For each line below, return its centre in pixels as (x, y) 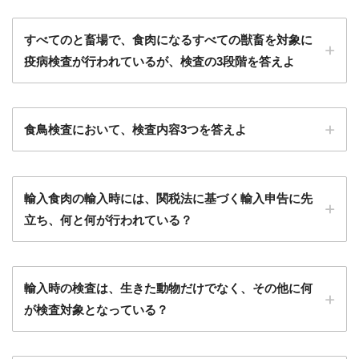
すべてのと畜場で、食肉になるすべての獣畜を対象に (168, 39)
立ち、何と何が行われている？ (108, 220)
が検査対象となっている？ (96, 310)
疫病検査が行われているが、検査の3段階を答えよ (159, 61)
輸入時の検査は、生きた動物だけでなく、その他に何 (168, 288)
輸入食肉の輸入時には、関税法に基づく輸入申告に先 (168, 198)
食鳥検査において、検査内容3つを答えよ (135, 130)
